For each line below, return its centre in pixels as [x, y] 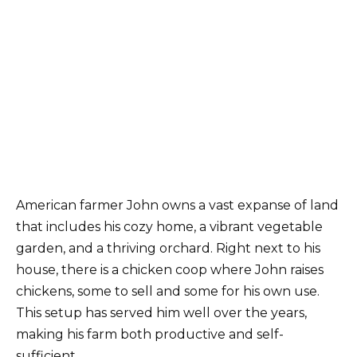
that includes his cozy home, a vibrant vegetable [169, 226]
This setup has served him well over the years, [161, 312]
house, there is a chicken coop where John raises [170, 269]
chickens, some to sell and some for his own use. [168, 291]
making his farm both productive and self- [150, 334]
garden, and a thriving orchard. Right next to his [168, 248]
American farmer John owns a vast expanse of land [177, 205]
